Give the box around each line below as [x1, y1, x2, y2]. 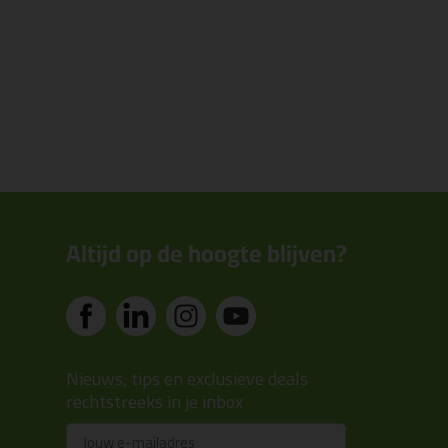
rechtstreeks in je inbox [66, 384, 243, 418]
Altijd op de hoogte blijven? [66, 230, 347, 276]
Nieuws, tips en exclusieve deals [66, 361, 308, 395]
